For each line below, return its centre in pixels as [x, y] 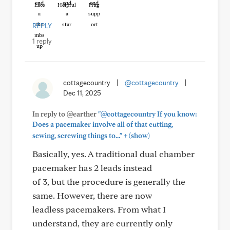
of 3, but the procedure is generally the [109, 181]
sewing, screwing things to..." [77, 136]
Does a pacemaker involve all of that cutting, [103, 124]
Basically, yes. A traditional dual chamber [113, 154]
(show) [139, 136]
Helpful [67, 5]
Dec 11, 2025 [82, 93]
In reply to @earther [65, 114]
